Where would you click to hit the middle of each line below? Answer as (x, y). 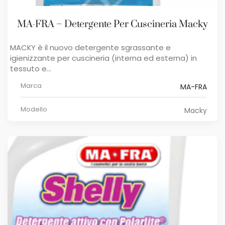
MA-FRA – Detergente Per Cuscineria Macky (113, 24)
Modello (34, 109)
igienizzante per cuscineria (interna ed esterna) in (103, 58)
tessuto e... (31, 68)
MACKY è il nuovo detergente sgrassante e (90, 47)
